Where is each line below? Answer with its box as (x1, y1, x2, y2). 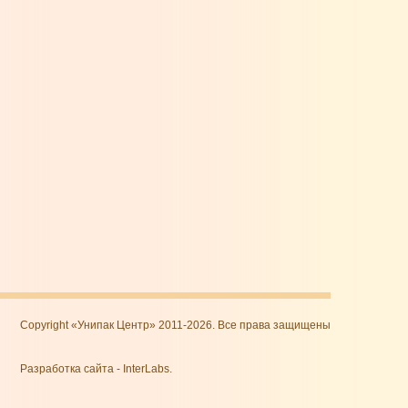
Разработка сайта (20, 362, 114, 375)
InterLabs (123, 362, 169, 375)
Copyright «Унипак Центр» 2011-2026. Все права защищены (20, 319, 331, 331)
